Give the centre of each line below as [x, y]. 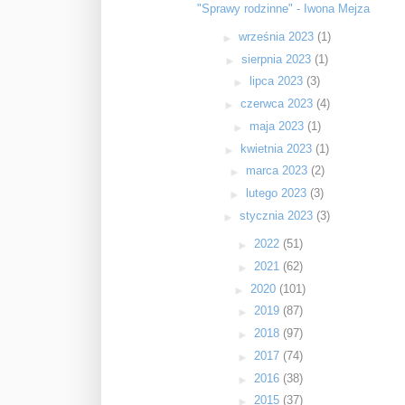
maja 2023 [278, 126]
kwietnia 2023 [278, 148]
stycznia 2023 [278, 215]
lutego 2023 [278, 193]
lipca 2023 [278, 81]
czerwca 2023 [278, 104]
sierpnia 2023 [278, 59]
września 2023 [278, 36]
